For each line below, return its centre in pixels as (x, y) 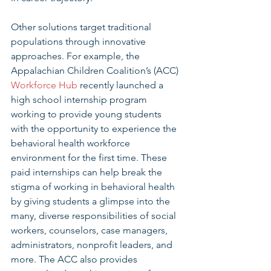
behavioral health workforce (72, 143)
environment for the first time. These (90, 158)
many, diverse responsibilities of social (95, 216)
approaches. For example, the (77, 56)
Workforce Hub (44, 85)
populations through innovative (80, 41)
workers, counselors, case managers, (90, 230)
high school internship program (80, 100)
